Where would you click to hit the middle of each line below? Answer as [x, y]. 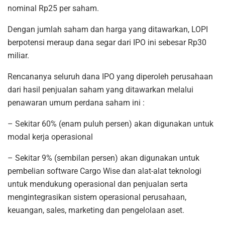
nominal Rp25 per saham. [53, 8]
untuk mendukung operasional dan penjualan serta [98, 184]
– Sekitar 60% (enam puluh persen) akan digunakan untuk [110, 124]
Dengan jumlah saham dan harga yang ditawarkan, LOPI [108, 29]
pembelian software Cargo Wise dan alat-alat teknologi [104, 171]
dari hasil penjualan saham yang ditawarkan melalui [100, 89]
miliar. [18, 55]
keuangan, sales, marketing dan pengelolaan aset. [96, 210]
